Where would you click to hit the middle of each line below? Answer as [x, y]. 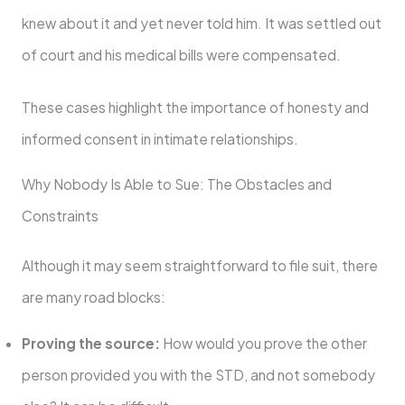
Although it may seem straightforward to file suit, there [199, 266]
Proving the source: [90, 343]
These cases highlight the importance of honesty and [195, 107]
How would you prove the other [263, 343]
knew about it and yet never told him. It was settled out [201, 23]
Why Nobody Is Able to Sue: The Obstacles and [176, 184]
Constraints [61, 216]
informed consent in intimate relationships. [160, 138]
